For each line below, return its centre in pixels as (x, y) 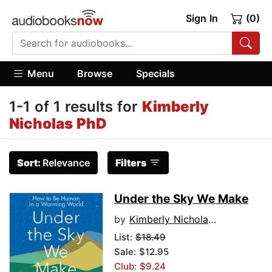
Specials (155, 73)
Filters (131, 163)
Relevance (66, 163)
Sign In (202, 18)
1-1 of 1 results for (76, 107)
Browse (95, 73)
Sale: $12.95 (141, 252)
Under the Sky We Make (181, 199)
